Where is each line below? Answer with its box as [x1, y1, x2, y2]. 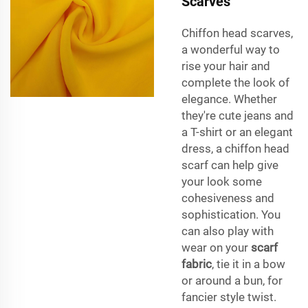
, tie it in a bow [212, 256, 285, 271]
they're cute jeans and [181, 108, 294, 122]
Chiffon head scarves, [181, 25, 293, 40]
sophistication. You [181, 207, 280, 221]
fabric [181, 256, 212, 271]
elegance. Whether [181, 91, 277, 106]
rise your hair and [181, 58, 270, 73]
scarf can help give [181, 157, 278, 172]
